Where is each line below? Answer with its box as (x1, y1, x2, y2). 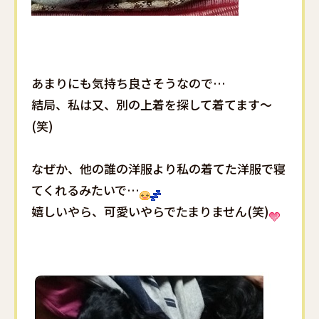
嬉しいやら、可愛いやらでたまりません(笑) (31, 202, 269, 220)
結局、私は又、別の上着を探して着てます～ (31, 95, 272, 113)
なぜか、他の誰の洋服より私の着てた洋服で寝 (31, 159, 286, 177)
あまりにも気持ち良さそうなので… (31, 73, 226, 92)
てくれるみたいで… (31, 180, 140, 199)
